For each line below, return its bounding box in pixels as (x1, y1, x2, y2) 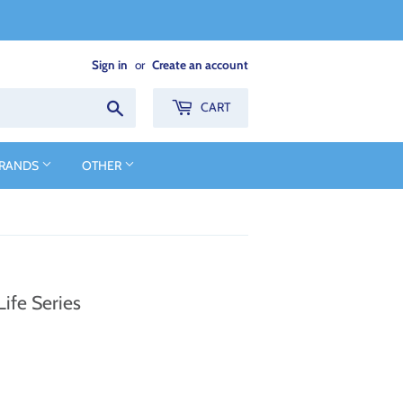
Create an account (152, 58, 248, 72)
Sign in (92, 58, 128, 72)
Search (124, 98, 166, 115)
